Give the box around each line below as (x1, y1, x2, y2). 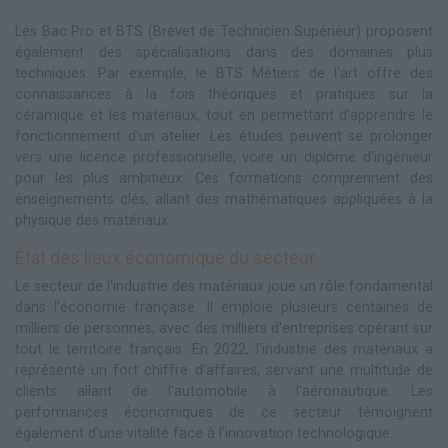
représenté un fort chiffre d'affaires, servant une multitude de (15, 362, 433, 380)
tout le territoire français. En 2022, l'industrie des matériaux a (15, 341, 433, 359)
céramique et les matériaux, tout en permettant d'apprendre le (15, 107, 433, 125)
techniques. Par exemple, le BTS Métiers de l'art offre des (15, 65, 433, 83)
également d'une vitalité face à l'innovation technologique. (15, 425, 393, 443)
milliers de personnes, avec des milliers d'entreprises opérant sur (15, 320, 433, 338)
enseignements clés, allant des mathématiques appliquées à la (15, 191, 433, 209)
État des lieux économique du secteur (15, 247, 315, 269)
